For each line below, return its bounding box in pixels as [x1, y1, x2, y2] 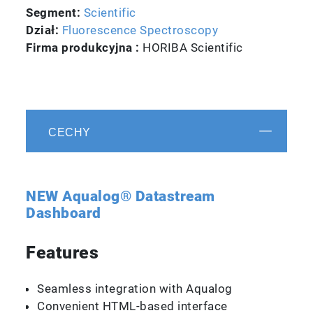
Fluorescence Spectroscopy [61, 22, 219, 37]
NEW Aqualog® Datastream [26, 187, 215, 205]
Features [26, 242, 99, 263]
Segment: [26, 5, 84, 20]
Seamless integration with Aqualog [37, 281, 233, 296]
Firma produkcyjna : [26, 40, 143, 54]
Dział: [26, 22, 62, 37]
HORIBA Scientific [143, 40, 243, 54]
